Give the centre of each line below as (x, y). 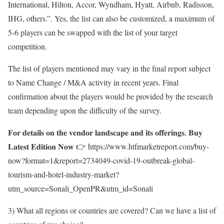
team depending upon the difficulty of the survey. (85, 110)
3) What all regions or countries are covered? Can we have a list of (112, 210)
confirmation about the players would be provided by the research (110, 96)
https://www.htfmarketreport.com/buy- (148, 146)
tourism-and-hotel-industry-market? (63, 174)
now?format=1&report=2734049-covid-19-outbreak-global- (101, 160)
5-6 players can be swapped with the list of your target (93, 32)
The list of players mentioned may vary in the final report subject (109, 68)
